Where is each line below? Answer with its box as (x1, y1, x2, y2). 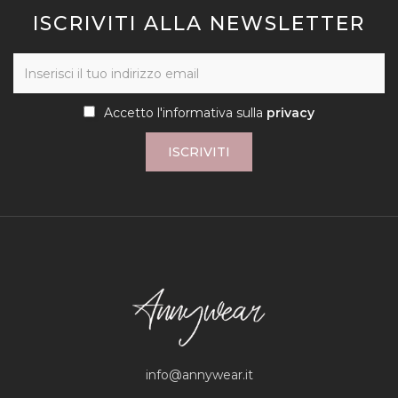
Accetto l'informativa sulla (104, 105, 267, 122)
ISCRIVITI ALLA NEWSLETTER (33, 12, 365, 36)
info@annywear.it (145, 366, 253, 383)
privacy (267, 105, 314, 122)
